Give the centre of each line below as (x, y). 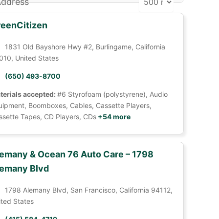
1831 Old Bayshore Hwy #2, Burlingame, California (85, 47)
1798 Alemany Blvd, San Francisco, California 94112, (88, 190)
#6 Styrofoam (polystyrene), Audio (112, 94)
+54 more (113, 117)
